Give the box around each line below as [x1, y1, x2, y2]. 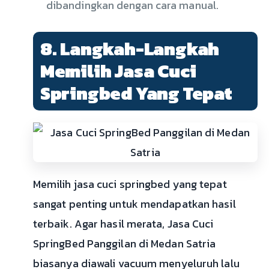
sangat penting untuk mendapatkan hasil [32, 196, 236, 213]
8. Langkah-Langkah [40, 35, 220, 63]
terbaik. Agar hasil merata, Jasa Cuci [32, 216, 214, 232]
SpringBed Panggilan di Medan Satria [32, 235, 216, 252]
